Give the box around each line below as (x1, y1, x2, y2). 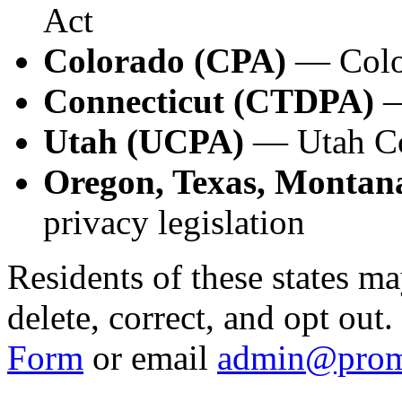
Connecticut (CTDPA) (43, 81, 374, 120)
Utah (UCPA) (43, 121, 244, 161)
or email (83, 337, 217, 377)
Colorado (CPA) (43, 40, 286, 80)
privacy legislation (43, 202, 305, 241)
